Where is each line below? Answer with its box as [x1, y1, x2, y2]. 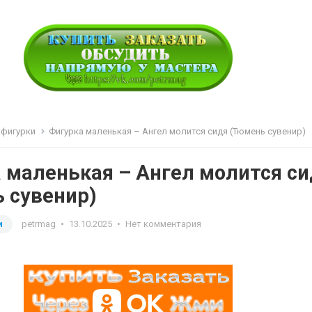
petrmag [22, 219, 56, 229]
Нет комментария [125, 219, 201, 229]
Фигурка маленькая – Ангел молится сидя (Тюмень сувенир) [49, 126, 306, 136]
